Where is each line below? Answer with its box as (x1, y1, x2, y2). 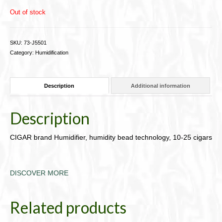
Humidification (35, 50, 68, 55)
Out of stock (10, 8, 46, 16)
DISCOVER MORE (10, 169, 68, 177)
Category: (10, 50, 35, 55)
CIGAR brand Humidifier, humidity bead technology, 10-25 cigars (10, 133, 212, 142)
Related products (10, 198, 126, 218)
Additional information (130, 82, 190, 89)
